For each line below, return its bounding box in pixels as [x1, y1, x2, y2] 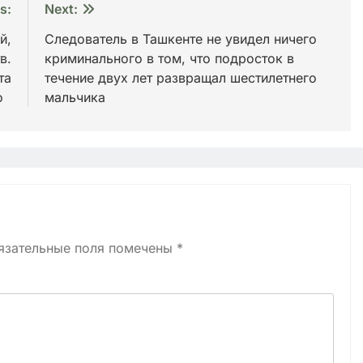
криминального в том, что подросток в [44, 49, 294, 66]
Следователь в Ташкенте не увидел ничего [44, 30, 317, 47]
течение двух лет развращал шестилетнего [44, 69, 317, 86]
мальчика [44, 88, 105, 105]
